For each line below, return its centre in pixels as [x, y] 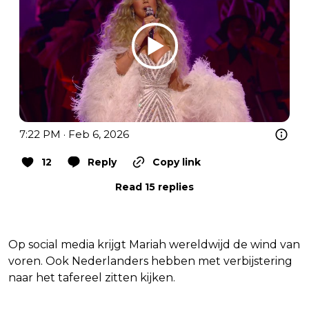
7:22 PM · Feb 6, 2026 [74, 134]
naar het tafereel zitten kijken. [92, 277]
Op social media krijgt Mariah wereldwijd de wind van [154, 244]
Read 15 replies [154, 187]
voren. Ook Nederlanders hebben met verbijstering [150, 261]
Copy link [177, 162]
